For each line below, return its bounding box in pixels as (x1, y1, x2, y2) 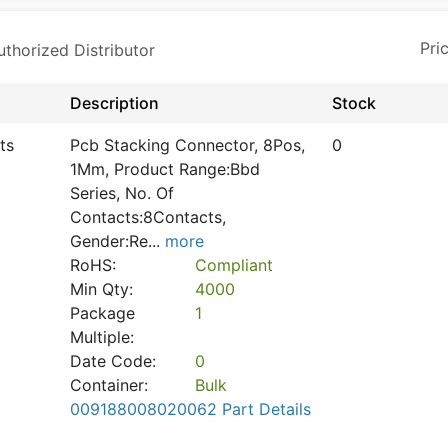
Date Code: (70, 351, 156, 371)
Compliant (195, 255, 274, 275)
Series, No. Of (70, 183, 174, 203)
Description (70, 93, 159, 113)
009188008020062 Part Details (70, 399, 311, 419)
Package (70, 303, 135, 323)
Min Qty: (70, 279, 133, 299)
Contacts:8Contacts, (70, 207, 226, 227)
